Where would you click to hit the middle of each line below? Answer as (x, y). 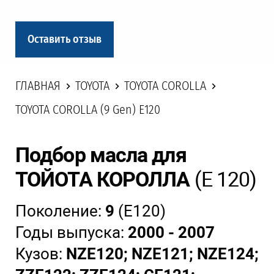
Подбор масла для (101, 155)
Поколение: (60, 211)
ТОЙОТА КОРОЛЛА (103, 180)
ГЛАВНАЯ (38, 86)
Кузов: (41, 254)
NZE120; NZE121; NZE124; (162, 254)
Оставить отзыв (65, 39)
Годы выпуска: (72, 233)
